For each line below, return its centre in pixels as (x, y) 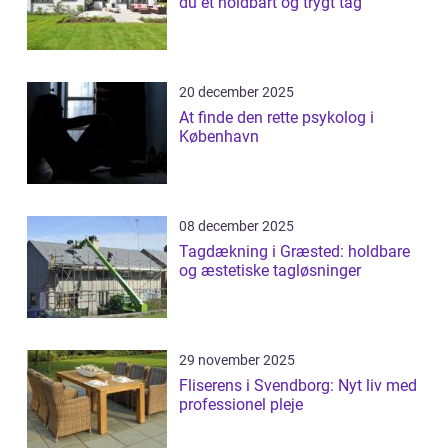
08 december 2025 (236, 226)
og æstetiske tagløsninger (270, 271)
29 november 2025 (237, 360)
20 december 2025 (236, 92)
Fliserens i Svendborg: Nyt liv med (298, 386)
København (219, 137)
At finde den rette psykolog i (276, 118)
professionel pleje (241, 405)
